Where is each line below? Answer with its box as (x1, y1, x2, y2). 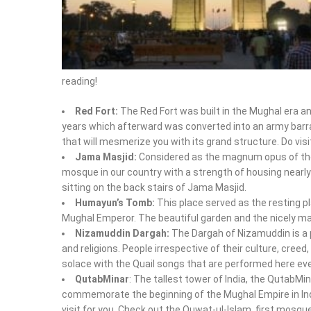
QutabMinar (75, 273, 129, 285)
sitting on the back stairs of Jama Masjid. (62, 181, 246, 193)
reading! (62, 75, 97, 87)
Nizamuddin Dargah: (75, 227, 169, 239)
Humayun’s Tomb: (75, 196, 155, 208)
